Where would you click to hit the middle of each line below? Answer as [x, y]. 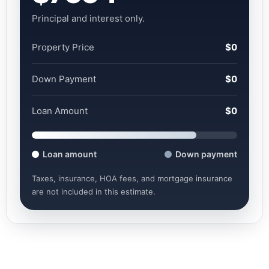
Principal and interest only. [88, 19]
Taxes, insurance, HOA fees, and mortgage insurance [132, 179]
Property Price [63, 47]
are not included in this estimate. [94, 192]
